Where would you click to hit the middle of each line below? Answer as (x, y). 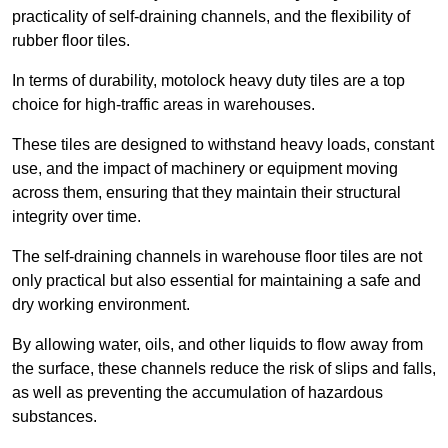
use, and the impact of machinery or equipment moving (205, 169)
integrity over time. (76, 217)
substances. (54, 417)
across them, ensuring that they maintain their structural (206, 193)
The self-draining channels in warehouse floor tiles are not (217, 257)
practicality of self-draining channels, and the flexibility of (211, 17)
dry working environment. (101, 305)
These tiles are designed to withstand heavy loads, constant (223, 145)
